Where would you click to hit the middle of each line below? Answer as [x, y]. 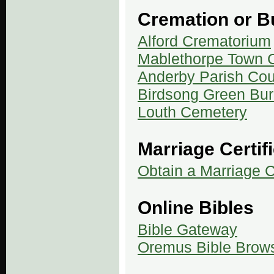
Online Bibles [196, 207]
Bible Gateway [187, 229]
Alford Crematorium [204, 41]
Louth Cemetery [192, 112]
